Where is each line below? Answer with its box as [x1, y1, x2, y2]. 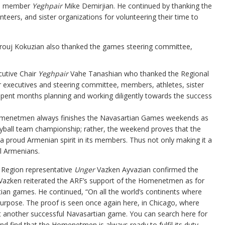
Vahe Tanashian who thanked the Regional [68, 69, 209, 78]
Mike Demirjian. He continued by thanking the [62, 1, 212, 11]
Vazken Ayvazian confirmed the [95, 165, 198, 174]
